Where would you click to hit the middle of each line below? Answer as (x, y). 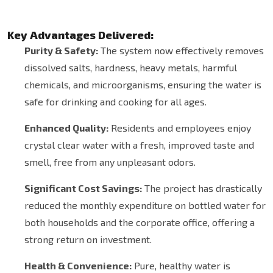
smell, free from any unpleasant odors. (110, 162)
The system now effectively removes (181, 51)
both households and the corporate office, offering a (140, 222)
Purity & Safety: (61, 51)
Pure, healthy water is (181, 266)
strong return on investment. (88, 239)
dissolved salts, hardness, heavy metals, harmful (131, 68)
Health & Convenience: (78, 266)
